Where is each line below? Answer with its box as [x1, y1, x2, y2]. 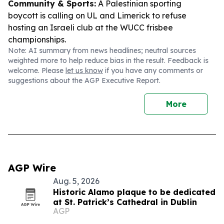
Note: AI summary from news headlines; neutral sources [8, 46, 196, 55]
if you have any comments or [103, 66, 203, 75]
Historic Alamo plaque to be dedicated [53, 187, 215, 197]
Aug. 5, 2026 [53, 176, 99, 186]
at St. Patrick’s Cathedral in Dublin [53, 197, 197, 207]
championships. [8, 34, 66, 44]
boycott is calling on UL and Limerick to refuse [8, 10, 186, 20]
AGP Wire [8, 161, 56, 174]
